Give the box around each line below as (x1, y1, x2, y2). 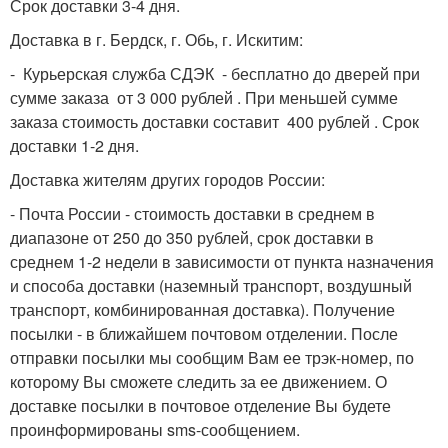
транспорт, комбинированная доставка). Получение (10, 297, 395, 321)
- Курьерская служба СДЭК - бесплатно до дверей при (10, 61, 420, 85)
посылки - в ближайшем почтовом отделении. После (10, 321, 398, 345)
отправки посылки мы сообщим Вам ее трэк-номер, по (10, 345, 414, 369)
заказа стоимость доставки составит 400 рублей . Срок (10, 109, 419, 133)
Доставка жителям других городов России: (10, 167, 325, 191)
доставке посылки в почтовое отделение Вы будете (10, 393, 391, 417)
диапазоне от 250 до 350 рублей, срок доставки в (10, 225, 374, 249)
